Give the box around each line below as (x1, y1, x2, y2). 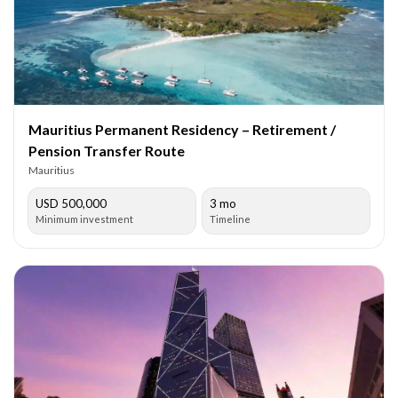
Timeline (210, 212, 251, 225)
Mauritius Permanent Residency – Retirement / (28, 120, 336, 138)
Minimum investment (36, 212, 133, 225)
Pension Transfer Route (28, 141, 185, 159)
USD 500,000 (36, 195, 107, 211)
